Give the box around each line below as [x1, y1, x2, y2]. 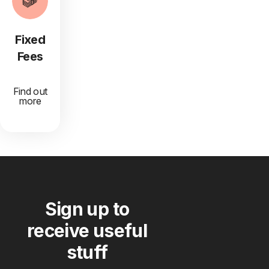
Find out [13, 85, 47, 98]
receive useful [26, 220, 148, 242]
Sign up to [44, 198, 130, 220]
